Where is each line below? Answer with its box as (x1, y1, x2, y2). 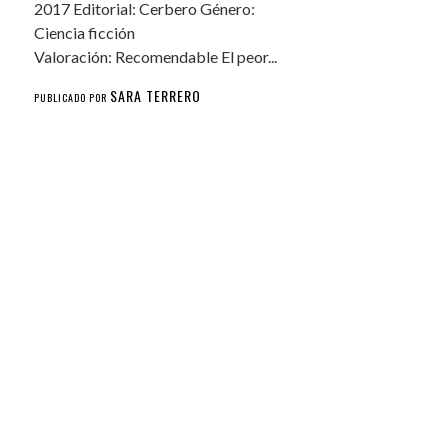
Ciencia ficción (34, 22, 136, 42)
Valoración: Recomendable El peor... (34, 46, 278, 66)
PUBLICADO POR (34, 89, 111, 105)
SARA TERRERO (110, 84, 202, 106)
